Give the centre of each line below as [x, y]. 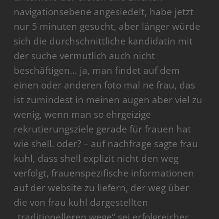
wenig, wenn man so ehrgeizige [83, 115]
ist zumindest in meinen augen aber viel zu [108, 100]
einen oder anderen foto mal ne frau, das [105, 85]
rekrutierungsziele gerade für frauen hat [103, 129]
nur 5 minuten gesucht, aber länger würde [107, 27]
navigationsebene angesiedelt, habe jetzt [104, 12]
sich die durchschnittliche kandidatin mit [103, 41]
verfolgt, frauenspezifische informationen [104, 173]
